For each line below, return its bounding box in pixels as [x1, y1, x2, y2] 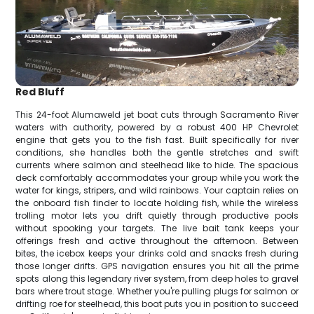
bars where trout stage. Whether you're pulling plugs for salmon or [15, 285, 299, 297]
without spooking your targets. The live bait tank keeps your [15, 221, 299, 234]
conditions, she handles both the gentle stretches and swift [15, 146, 299, 158]
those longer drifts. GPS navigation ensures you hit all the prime [15, 259, 299, 272]
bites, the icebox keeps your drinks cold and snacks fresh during [15, 247, 299, 259]
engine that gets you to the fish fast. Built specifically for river [15, 133, 299, 146]
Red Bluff [15, 84, 65, 99]
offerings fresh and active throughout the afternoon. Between [15, 234, 299, 247]
